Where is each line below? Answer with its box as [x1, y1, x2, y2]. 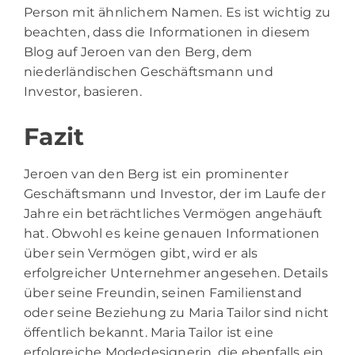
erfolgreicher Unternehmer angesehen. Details [24, 265, 328, 281]
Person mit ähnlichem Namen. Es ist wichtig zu [24, 4, 331, 20]
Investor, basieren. [24, 83, 142, 99]
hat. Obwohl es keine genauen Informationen [24, 225, 320, 241]
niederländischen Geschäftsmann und [24, 63, 273, 79]
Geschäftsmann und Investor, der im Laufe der [24, 185, 326, 201]
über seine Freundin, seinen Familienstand [24, 284, 303, 300]
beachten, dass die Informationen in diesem [24, 24, 311, 40]
